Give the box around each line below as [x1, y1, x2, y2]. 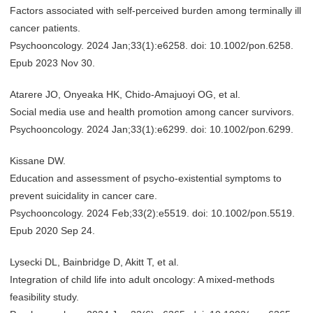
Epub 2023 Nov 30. [10, 57, 95, 68]
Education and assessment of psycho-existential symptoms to [10, 173, 282, 184]
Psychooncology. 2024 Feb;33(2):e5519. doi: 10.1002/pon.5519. [10, 208, 295, 219]
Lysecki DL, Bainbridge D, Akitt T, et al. [10, 256, 179, 268]
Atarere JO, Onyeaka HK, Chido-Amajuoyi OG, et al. [10, 89, 240, 100]
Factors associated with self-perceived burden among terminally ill [10, 5, 301, 16]
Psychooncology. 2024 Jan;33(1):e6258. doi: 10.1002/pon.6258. [10, 40, 293, 51]
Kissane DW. [10, 155, 66, 166]
